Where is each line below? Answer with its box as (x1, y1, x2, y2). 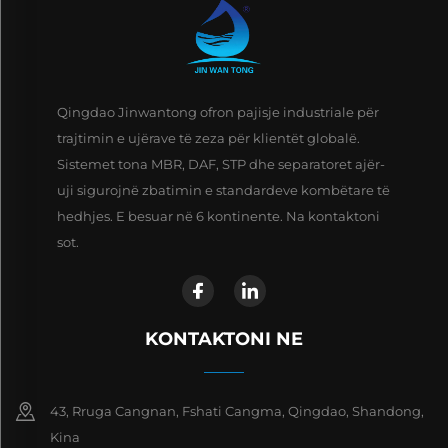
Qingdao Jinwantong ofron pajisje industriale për (56, 103, 379, 120)
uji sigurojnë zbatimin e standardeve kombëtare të (56, 181, 390, 198)
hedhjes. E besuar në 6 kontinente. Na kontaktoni (56, 207, 380, 224)
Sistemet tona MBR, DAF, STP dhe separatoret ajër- (56, 155, 385, 172)
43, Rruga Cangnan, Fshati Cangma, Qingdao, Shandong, (50, 402, 424, 419)
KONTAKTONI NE (145, 327, 303, 350)
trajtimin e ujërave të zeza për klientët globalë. (56, 129, 360, 146)
